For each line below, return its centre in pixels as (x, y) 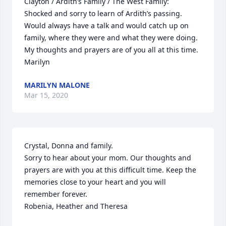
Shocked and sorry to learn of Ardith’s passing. (103, 13)
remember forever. (56, 194)
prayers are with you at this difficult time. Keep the (110, 170)
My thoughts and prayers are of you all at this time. (111, 50)
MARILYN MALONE (57, 85)
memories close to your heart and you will (95, 182)
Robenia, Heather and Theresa (76, 206)
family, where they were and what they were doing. (111, 38)
